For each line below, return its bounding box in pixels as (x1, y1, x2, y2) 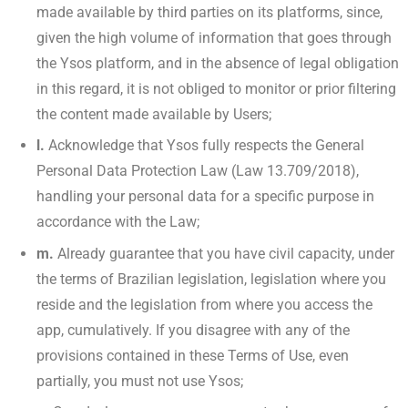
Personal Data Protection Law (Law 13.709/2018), (36, 162, 359, 180)
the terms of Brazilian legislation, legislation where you (36, 270, 386, 288)
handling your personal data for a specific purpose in (36, 188, 374, 206)
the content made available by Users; (36, 105, 271, 123)
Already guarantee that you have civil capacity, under (54, 244, 394, 262)
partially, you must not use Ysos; (36, 372, 243, 390)
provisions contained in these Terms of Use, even (36, 346, 349, 364)
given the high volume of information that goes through (36, 28, 392, 46)
